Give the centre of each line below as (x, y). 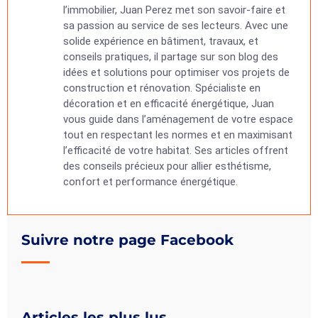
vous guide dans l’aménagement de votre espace (178, 119)
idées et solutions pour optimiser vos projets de (176, 72)
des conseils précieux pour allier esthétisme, (167, 166)
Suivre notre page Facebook (127, 240)
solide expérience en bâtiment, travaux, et (160, 41)
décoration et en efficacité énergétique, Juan (168, 104)
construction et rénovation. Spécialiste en (161, 88)
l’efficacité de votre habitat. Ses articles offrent (175, 150)
